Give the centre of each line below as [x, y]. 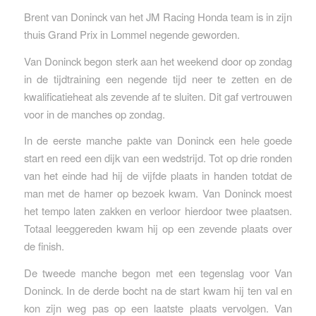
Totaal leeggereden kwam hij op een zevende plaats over [158, 229]
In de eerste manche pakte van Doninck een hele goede [158, 140]
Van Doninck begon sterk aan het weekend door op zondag [158, 61]
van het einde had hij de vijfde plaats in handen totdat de [158, 176]
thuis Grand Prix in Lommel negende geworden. [132, 34]
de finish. [44, 246]
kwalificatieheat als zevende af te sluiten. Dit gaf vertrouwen [158, 96]
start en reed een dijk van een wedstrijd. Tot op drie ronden [158, 158]
